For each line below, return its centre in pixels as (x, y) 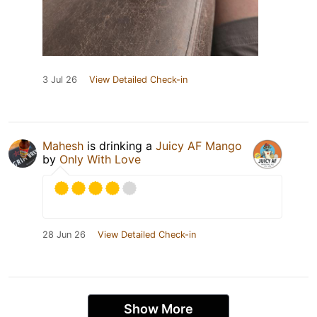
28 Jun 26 (64, 235)
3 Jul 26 (60, 80)
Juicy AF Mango (199, 146)
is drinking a (120, 146)
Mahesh (63, 146)
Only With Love (100, 160)
